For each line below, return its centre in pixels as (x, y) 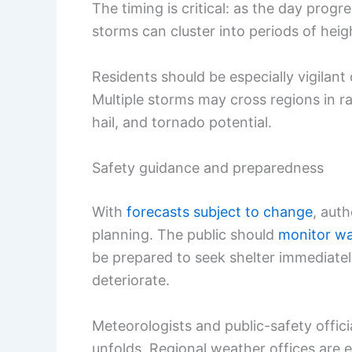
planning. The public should (185, 234)
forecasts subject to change (220, 211)
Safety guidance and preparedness (208, 167)
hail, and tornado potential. (182, 122)
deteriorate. (131, 280)
